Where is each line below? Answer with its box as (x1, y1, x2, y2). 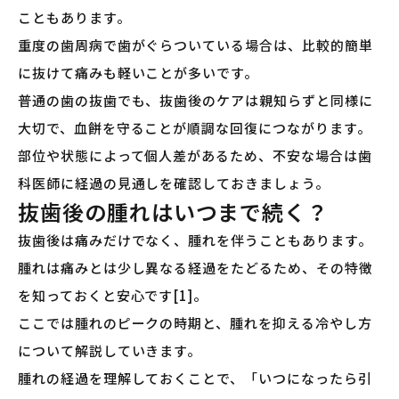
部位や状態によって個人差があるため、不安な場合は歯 (18, 146, 372, 166)
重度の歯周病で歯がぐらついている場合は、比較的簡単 (18, 36, 373, 55)
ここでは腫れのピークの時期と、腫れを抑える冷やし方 (18, 313, 372, 333)
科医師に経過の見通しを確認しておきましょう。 (18, 174, 330, 193)
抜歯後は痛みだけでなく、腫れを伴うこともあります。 (18, 231, 372, 250)
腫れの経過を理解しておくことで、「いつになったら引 (18, 369, 372, 388)
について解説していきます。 (18, 341, 202, 361)
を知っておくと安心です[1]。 (18, 286, 208, 305)
